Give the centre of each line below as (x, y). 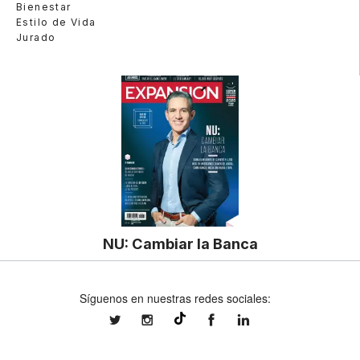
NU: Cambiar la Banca (180, 244)
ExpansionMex (255, 321)
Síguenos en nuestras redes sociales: (175, 299)
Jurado (36, 37)
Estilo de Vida (56, 22)
